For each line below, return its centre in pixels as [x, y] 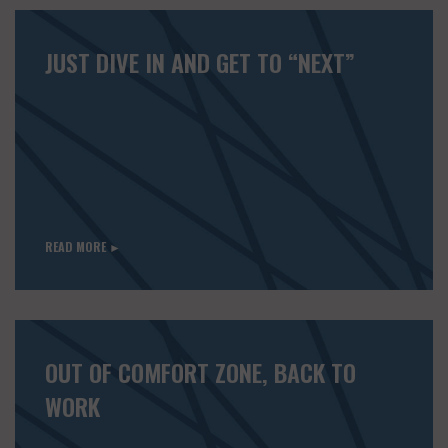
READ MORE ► [83, 247]
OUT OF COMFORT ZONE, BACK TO [200, 372]
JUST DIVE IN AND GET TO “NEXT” [200, 62]
